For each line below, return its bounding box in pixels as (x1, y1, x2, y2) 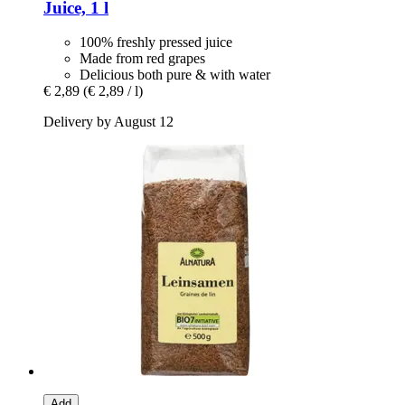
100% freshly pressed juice (80, 34, 232, 51)
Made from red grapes (80, 51, 205, 67)
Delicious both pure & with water (80, 67, 270, 83)
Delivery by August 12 (43, 114, 174, 130)
